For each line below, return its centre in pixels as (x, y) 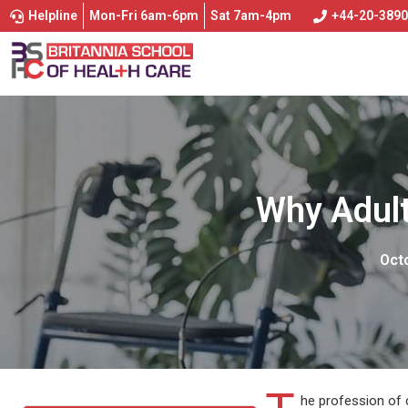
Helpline (53, 15)
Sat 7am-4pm (251, 15)
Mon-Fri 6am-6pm (144, 15)
